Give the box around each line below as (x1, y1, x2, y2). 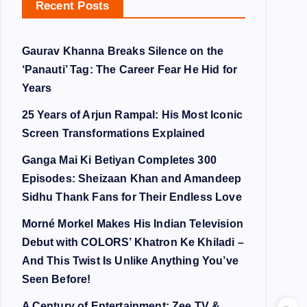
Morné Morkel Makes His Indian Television (21, 218, 243, 230)
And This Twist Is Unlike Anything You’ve (21, 255, 238, 267)
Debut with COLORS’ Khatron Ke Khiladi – (21, 236, 244, 248)
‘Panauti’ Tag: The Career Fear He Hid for (21, 64, 238, 75)
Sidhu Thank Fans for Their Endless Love (21, 191, 242, 203)
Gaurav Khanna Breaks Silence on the (21, 45, 224, 57)
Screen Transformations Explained (21, 127, 206, 139)
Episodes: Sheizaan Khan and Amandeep (21, 173, 242, 184)
